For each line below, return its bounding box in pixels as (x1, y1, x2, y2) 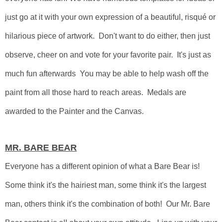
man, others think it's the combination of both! (5, 200, 166, 208)
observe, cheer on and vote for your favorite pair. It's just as (5, 51, 211, 59)
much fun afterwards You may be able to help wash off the (5, 69, 209, 78)
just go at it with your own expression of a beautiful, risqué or (5, 13, 216, 21)
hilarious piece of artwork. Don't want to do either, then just (5, 32, 210, 40)
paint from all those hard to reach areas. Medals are (5, 88, 186, 97)
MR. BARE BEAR (5, 143, 77, 153)
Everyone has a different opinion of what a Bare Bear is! (5, 162, 202, 170)
